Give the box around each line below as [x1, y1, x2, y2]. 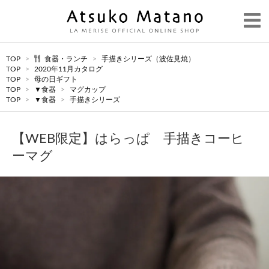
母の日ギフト [34, 76, 77, 83]
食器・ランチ [44, 55, 89, 62]
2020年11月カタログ [34, 65, 103, 73]
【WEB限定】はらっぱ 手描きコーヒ [12, 133, 244, 145]
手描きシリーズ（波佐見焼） [101, 55, 195, 62]
